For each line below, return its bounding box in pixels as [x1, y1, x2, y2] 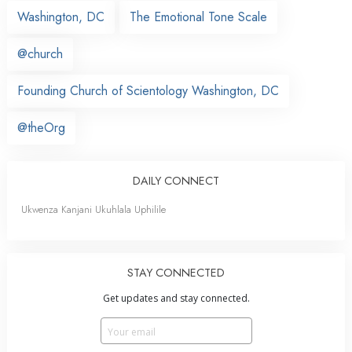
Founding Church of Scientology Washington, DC [17, 81, 279, 100]
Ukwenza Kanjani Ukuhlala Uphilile [21, 201, 166, 217]
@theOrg [17, 118, 65, 137]
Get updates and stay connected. [102, 291, 250, 305]
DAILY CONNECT [133, 172, 219, 189]
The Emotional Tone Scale [130, 7, 267, 26]
